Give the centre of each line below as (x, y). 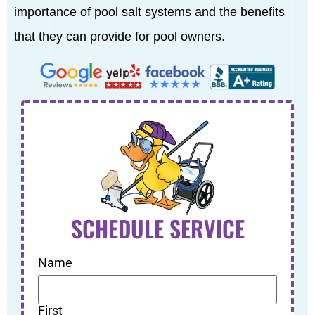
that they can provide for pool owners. (120, 36)
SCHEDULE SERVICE (157, 229)
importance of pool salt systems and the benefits (149, 12)
